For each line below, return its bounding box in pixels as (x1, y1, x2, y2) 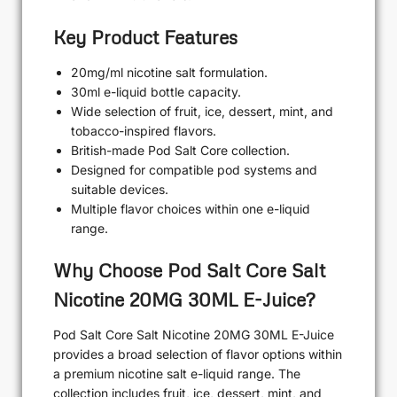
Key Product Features (53, 26, 237, 50)
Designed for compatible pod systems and (71, 162, 317, 178)
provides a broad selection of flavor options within (53, 346, 342, 362)
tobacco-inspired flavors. (71, 123, 216, 139)
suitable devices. (71, 182, 168, 198)
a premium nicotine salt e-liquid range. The (53, 365, 300, 381)
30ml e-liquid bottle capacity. (71, 84, 241, 100)
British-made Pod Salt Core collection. (71, 143, 290, 159)
